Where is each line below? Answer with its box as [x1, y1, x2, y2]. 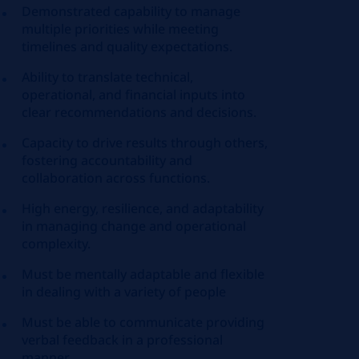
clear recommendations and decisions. [22, 103, 257, 121]
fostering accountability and [22, 151, 193, 169]
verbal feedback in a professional [22, 331, 224, 349]
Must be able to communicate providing [22, 313, 265, 331]
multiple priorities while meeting [22, 20, 220, 38]
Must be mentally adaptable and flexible [22, 265, 265, 283]
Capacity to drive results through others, [22, 134, 268, 151]
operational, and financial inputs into [22, 86, 246, 103]
